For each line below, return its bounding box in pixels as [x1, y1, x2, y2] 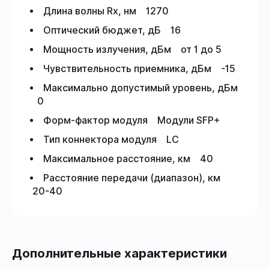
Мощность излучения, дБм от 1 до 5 [43, 43, 222, 55]
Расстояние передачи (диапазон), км [43, 172, 225, 184]
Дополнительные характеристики [12, 246, 227, 261]
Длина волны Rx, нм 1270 [43, 5, 169, 17]
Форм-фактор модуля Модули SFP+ [43, 114, 220, 126]
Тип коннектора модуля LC [43, 133, 179, 145]
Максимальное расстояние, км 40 [43, 153, 213, 165]
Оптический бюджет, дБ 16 [43, 24, 181, 36]
